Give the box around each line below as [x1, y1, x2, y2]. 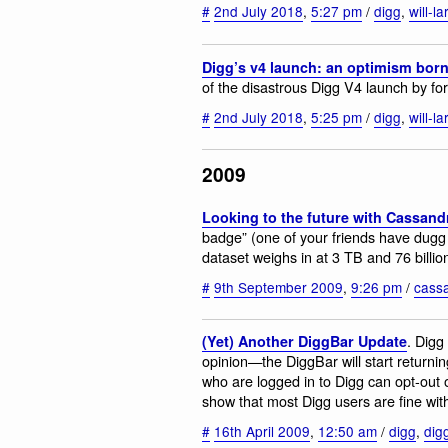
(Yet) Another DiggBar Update [202, 330, 407, 351]
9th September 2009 [214, 277, 343, 298]
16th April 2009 [214, 421, 310, 442]
